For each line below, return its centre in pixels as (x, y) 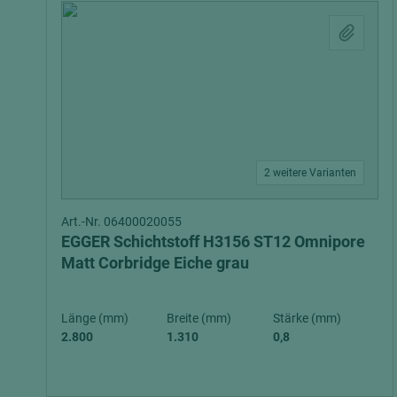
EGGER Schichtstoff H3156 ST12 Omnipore (213, 241)
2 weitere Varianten (310, 173)
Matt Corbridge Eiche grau (155, 263)
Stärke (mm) (307, 318)
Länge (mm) (95, 318)
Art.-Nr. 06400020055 (121, 222)
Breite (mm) (199, 318)
